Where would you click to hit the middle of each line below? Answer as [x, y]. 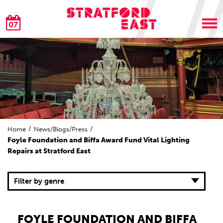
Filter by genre [39, 181]
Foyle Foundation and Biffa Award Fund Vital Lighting [99, 140]
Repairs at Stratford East [49, 151]
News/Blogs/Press [61, 129]
